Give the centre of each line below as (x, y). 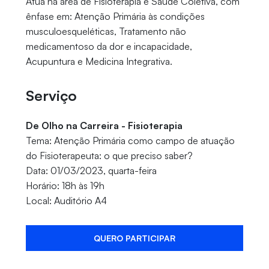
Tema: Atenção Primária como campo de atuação (130, 141)
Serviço (51, 96)
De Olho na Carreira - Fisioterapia (104, 126)
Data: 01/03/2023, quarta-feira (91, 171)
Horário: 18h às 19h (65, 186)
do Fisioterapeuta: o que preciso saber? (109, 156)
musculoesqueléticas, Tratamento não (106, 32)
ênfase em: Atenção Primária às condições (115, 17)
